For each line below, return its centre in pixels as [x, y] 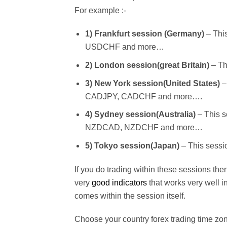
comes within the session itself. [130, 196]
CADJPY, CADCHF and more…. [143, 96]
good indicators [119, 182]
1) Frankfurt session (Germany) [144, 34]
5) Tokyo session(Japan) [132, 145]
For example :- [100, 10]
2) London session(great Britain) [147, 65]
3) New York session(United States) [152, 83]
